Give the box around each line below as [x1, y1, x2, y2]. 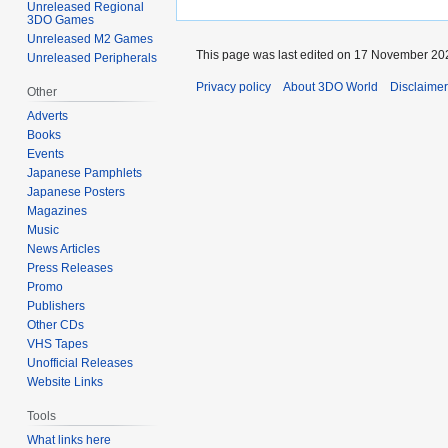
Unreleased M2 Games [27, 32, 154, 47]
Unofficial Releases [27, 356, 134, 371]
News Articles [27, 242, 101, 257]
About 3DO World [283, 80, 378, 95]
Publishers [27, 299, 86, 314]
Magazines [27, 204, 88, 219]
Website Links [27, 375, 104, 390]
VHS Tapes [27, 337, 89, 352]
